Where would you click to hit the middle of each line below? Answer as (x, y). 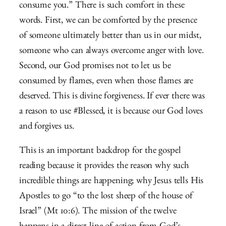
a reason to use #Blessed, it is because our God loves (111, 112)
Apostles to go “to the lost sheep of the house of (106, 197)
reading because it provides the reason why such (104, 167)
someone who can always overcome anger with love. (111, 51)
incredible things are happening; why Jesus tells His (111, 182)
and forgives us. (47, 127)
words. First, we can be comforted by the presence (108, 21)
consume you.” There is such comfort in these (102, 6)
